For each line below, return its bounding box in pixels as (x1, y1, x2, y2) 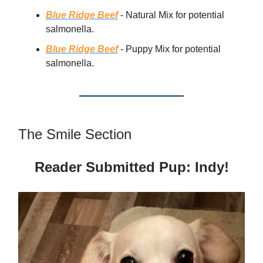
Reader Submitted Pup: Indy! (34, 159, 229, 176)
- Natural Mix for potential (118, 10, 224, 21)
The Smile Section (18, 126, 131, 143)
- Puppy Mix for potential (118, 44, 221, 55)
